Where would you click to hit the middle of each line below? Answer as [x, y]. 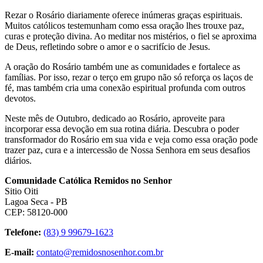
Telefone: [23, 232]
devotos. [20, 99]
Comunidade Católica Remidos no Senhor [88, 181]
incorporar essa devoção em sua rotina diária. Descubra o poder [122, 129]
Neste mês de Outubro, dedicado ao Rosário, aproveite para [115, 119]
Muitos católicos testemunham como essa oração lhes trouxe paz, [124, 26]
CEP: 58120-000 [36, 213]
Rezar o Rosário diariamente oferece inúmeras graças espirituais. [124, 15]
